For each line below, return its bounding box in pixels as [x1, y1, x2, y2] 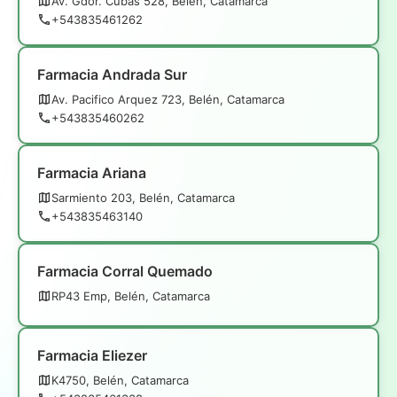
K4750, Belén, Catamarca [51, 372, 189, 387]
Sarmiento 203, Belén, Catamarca [51, 190, 235, 205]
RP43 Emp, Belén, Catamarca [51, 288, 210, 303]
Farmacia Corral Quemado [37, 261, 213, 280]
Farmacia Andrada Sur [37, 65, 187, 83]
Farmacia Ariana [37, 163, 146, 182]
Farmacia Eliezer [37, 346, 147, 364]
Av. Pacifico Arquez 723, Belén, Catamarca [51, 91, 284, 106]
